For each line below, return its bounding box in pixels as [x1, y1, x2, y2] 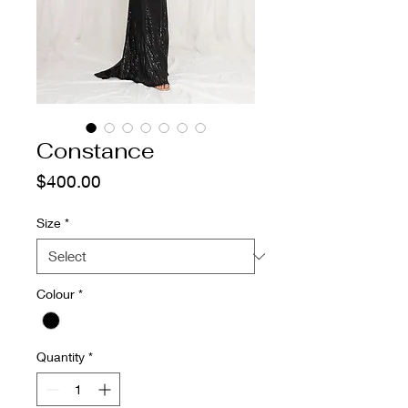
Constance [36, 137, 155, 166]
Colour [36, 286, 75, 302]
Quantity [36, 349, 85, 365]
